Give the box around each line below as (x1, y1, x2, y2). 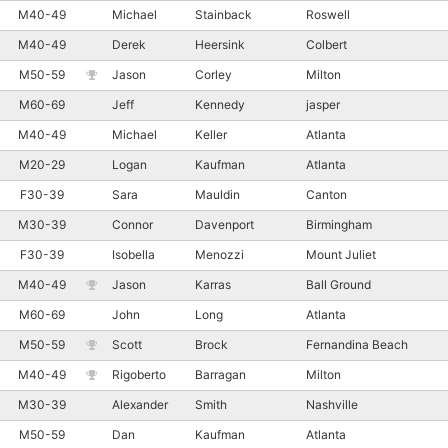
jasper (306, 96, 343, 112)
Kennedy (195, 96, 245, 112)
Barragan (195, 366, 246, 382)
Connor (112, 216, 153, 232)
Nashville (306, 396, 361, 412)
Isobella (112, 246, 155, 262)
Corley (195, 66, 232, 82)
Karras (195, 276, 231, 292)
